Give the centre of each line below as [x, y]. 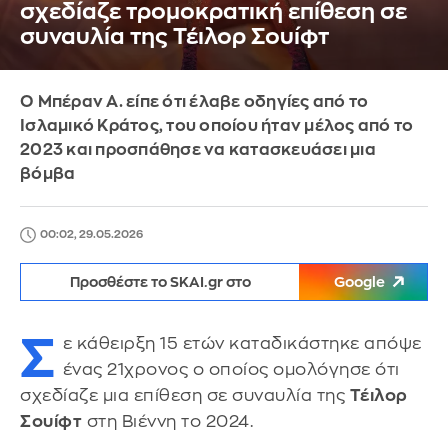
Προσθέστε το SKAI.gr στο [160, 282]
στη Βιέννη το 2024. [167, 421]
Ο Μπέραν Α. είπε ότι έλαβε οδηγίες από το [194, 102]
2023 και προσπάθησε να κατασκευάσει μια [198, 150]
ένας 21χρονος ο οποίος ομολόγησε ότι [231, 369]
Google [359, 282]
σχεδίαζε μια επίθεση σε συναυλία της [185, 395]
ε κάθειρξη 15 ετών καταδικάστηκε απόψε [242, 343]
